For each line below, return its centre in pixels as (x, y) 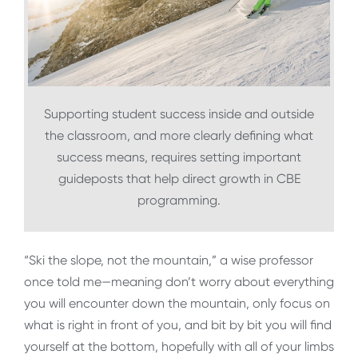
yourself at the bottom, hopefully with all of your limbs (179, 347)
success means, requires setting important (179, 157)
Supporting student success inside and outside (179, 113)
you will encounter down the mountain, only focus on (177, 304)
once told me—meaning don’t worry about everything (179, 282)
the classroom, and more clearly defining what (179, 135)
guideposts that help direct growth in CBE (179, 178)
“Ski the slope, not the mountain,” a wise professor (169, 261)
